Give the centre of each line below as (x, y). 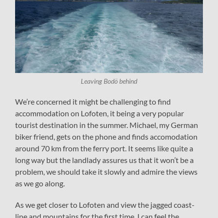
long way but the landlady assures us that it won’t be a (105, 160)
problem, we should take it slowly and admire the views (107, 172)
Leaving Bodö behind (109, 82)
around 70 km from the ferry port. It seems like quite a (104, 148)
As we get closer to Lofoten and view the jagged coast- (105, 205)
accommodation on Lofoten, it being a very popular (100, 113)
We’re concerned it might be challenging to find (93, 102)
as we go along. (40, 183)
